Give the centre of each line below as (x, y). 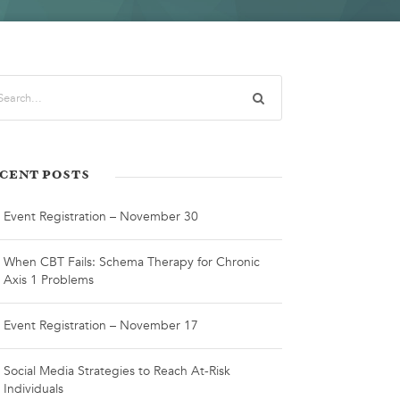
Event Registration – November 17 (101, 325)
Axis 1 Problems (49, 280)
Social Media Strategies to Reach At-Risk (117, 371)
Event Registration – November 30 (101, 217)
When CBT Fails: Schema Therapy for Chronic (132, 262)
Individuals (34, 389)
